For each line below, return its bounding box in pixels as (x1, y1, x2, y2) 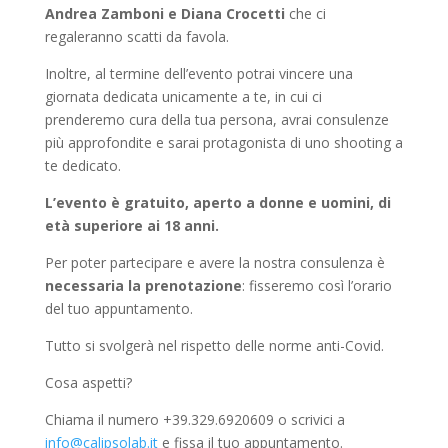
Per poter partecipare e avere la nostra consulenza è (44, 253, 385, 273)
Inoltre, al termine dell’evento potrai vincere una (44, 64, 353, 84)
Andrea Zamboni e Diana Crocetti (44, 4, 285, 24)
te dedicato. (44, 156, 121, 176)
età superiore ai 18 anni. (44, 216, 219, 236)
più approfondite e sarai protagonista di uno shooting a (44, 133, 403, 153)
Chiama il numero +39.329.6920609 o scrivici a (44, 410, 345, 430)
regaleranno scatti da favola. (44, 27, 229, 47)
